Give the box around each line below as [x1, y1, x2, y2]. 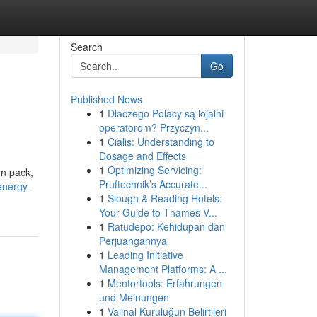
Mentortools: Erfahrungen [107, 276, 222, 290]
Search [70, 40, 103, 54]
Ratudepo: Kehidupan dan [107, 219, 225, 234]
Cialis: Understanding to [107, 134, 214, 149]
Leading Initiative [107, 248, 183, 262]
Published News [70, 92, 142, 106]
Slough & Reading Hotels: [107, 191, 222, 205]
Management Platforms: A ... [98, 262, 227, 276]
